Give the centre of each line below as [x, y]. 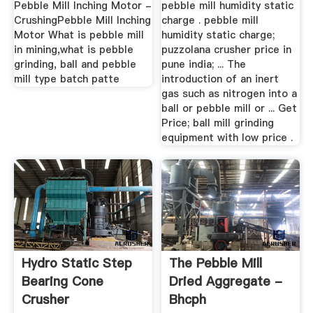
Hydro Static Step [77, 263]
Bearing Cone [62, 282]
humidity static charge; [218, 35]
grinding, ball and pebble [75, 65]
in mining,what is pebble [73, 50]
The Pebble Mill [216, 263]
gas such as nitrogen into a [230, 94]
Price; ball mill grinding [218, 123]
